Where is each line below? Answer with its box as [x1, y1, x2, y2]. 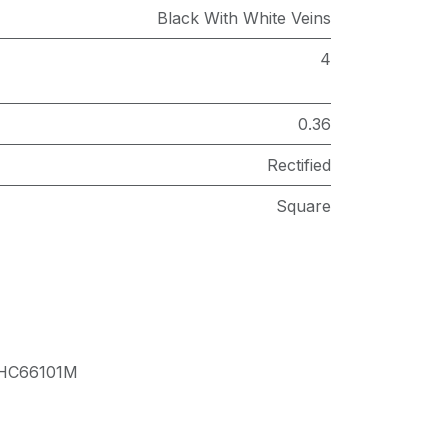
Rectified [267, 155, 331, 175]
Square [276, 196, 331, 216]
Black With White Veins [157, 8, 331, 28]
